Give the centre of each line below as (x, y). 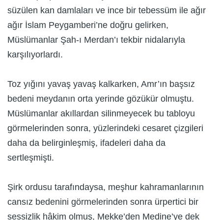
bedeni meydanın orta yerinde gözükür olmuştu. (101, 99)
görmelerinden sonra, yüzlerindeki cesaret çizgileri (105, 128)
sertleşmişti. (31, 158)
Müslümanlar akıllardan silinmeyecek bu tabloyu (101, 114)
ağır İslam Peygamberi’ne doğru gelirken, (88, 25)
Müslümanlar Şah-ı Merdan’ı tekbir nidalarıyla (96, 40)
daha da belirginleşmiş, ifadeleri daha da (86, 143)
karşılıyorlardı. (35, 55)
